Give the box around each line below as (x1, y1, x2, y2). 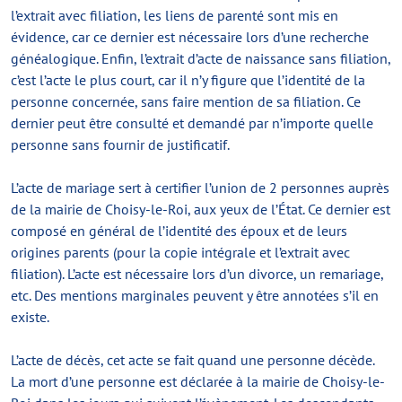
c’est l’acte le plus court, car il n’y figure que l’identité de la (11, 71, 365, 89)
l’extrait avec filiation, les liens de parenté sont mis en (11, 6, 338, 24)
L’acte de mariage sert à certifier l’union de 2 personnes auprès (11, 179, 389, 197)
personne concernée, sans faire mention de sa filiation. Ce (11, 92, 361, 110)
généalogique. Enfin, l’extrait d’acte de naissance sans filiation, (11, 49, 390, 67)
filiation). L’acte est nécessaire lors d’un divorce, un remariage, (11, 265, 383, 283)
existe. (11, 308, 49, 326)
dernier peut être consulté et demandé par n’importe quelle (11, 114, 373, 132)
